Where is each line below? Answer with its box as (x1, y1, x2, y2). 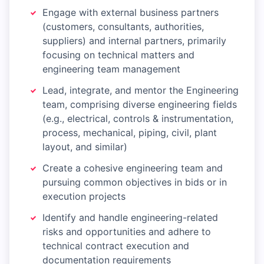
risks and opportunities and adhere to (42, 226, 211, 238)
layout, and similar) (42, 141, 127, 153)
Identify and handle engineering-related (42, 212, 218, 224)
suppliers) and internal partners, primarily (42, 35, 226, 47)
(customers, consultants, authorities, (42, 21, 204, 33)
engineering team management (42, 63, 180, 75)
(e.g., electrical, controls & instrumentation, (42, 113, 233, 125)
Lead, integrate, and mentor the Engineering (42, 84, 239, 97)
